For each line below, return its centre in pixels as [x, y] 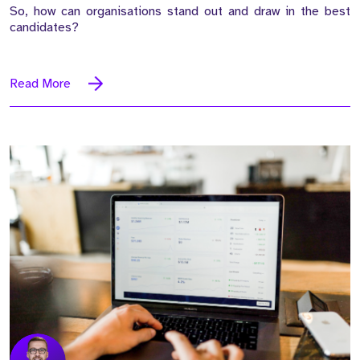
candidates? [44, 27]
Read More [40, 83]
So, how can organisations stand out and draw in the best [180, 11]
